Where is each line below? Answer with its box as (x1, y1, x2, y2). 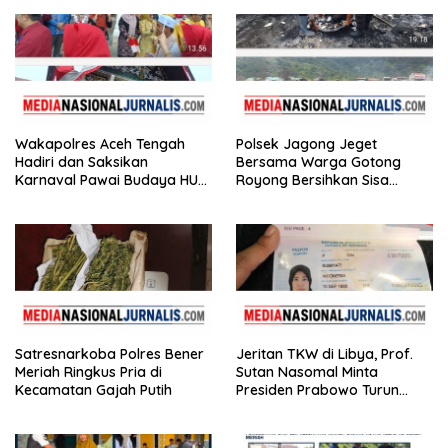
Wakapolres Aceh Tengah (15, 134, 185, 153)
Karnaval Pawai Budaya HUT (15, 170, 207, 189)
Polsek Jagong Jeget (236, 134, 377, 153)
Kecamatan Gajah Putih (15, 380, 172, 399)
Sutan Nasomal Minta (236, 362, 378, 381)
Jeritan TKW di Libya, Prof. (236, 344, 413, 363)
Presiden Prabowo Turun (236, 380, 399, 399)
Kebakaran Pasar (236, 188, 354, 207)
